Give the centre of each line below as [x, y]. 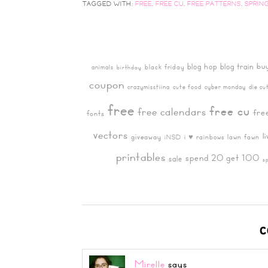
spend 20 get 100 [223, 158]
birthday [129, 67]
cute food [187, 86]
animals [103, 67]
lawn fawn [243, 136]
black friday [165, 66]
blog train [237, 66]
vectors [111, 135]
